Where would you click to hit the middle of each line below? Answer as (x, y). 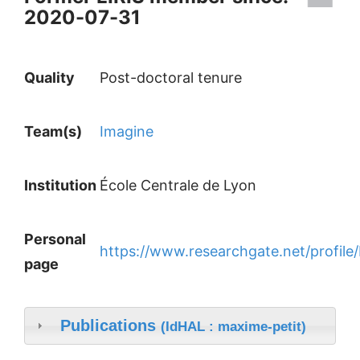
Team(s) (55, 131)
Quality (49, 78)
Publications (110, 325)
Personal (55, 239)
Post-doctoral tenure (171, 78)
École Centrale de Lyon (178, 185)
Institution (62, 185)
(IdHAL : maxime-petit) (233, 326)
